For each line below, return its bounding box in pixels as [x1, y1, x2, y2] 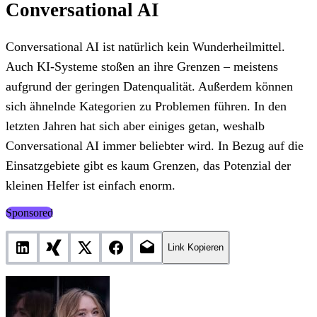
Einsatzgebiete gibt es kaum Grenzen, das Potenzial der [6, 158, 291, 173]
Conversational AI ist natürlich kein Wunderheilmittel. [6, 39, 285, 54]
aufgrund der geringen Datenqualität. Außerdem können [6, 79, 293, 93]
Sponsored [6, 206, 53, 219]
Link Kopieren [168, 242, 224, 253]
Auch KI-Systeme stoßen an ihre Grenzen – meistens [6, 59, 278, 74]
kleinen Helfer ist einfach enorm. [6, 178, 175, 192]
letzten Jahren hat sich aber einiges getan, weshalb [6, 118, 265, 133]
